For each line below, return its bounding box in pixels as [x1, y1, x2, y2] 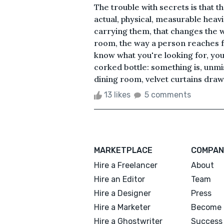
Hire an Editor [94, 174, 145, 184]
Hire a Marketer [94, 202, 150, 212]
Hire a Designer [94, 188, 151, 198]
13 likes [102, 89, 132, 99]
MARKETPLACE [94, 145, 152, 155]
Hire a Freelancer [94, 160, 157, 170]
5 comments [144, 89, 191, 99]
